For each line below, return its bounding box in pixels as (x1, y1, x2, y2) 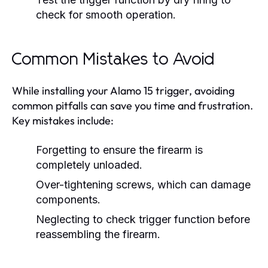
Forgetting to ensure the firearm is (36, 144, 203, 156)
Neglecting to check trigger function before (36, 213, 250, 226)
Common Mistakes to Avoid (12, 51, 215, 68)
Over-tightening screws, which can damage (36, 178, 251, 191)
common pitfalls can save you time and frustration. (12, 99, 253, 112)
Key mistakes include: (12, 114, 114, 127)
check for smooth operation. (36, 8, 176, 21)
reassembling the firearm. (36, 228, 160, 240)
